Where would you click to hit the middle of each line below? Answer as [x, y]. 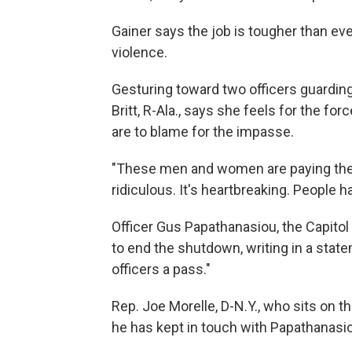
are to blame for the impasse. [203, 132]
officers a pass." [161, 269]
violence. [139, 52]
